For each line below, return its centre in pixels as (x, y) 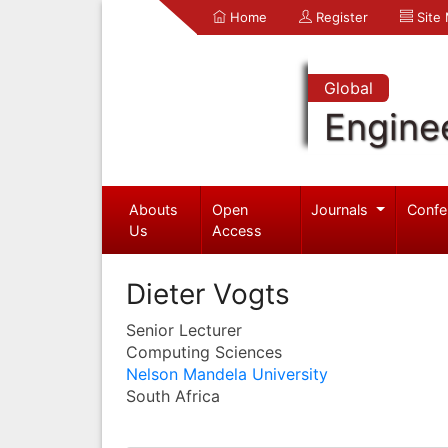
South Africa (173, 395)
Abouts (153, 209)
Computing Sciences (204, 351)
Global (348, 88)
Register (340, 17)
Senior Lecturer (184, 329)
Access (237, 230)
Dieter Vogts (208, 293)
